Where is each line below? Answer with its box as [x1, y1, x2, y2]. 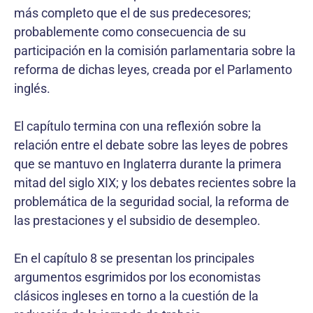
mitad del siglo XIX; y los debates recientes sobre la [14, 175, 296, 190]
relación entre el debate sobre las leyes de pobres [14, 137, 288, 152]
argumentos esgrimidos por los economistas [14, 269, 261, 284]
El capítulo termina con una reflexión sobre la [14, 118, 261, 133]
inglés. [14, 80, 50, 96]
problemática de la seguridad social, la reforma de [14, 194, 289, 209]
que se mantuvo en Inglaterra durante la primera [14, 156, 282, 171]
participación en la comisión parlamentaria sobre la [14, 43, 296, 58]
